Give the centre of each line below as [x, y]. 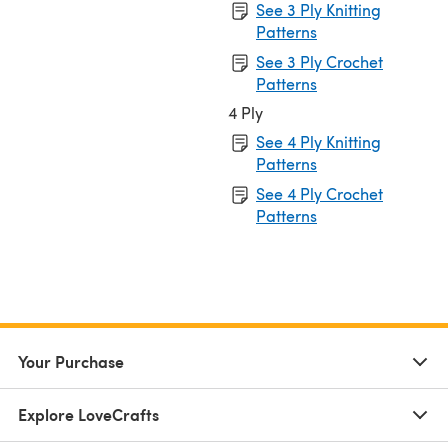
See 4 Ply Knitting [318, 141]
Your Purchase [71, 361]
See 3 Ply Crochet [319, 61]
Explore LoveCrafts [88, 414]
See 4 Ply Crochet [319, 193]
